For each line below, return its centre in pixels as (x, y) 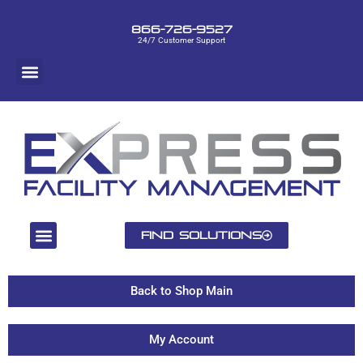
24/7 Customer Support (181, 40)
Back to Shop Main (181, 291)
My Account (181, 340)
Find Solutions (201, 235)
